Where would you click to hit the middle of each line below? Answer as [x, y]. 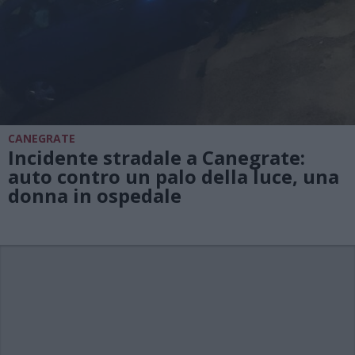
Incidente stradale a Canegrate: [157, 157]
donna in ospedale [95, 195]
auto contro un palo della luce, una [174, 176]
